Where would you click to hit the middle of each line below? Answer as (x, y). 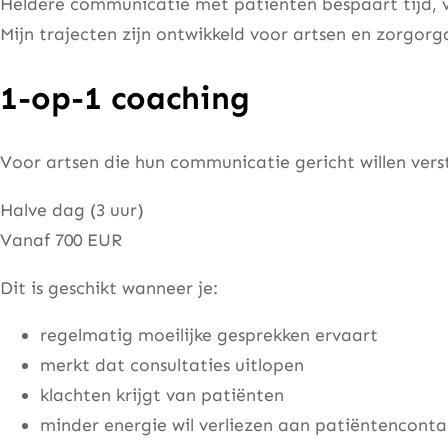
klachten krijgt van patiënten (162, 395)
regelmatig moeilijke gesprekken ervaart (209, 335)
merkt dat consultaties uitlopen (172, 365)
